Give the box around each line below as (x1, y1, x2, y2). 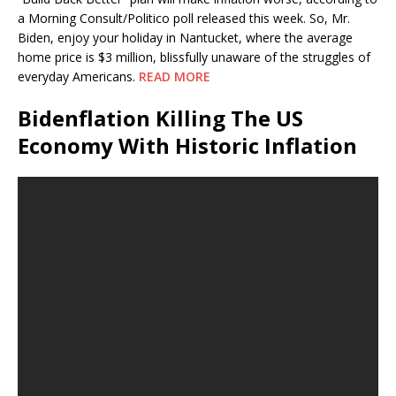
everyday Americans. (18, 67, 139, 85)
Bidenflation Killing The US (18, 103, 303, 133)
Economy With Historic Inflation (18, 130, 357, 160)
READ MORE (139, 67, 210, 85)
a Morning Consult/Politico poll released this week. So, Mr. (18, 9, 350, 27)
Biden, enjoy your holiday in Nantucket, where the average (18, 28, 353, 46)
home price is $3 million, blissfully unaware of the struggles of (18, 48, 370, 65)
